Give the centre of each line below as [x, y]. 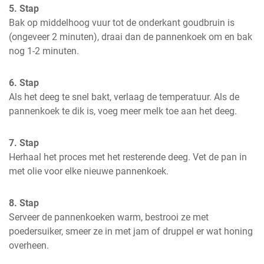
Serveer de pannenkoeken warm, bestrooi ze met [109, 217]
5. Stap [24, 9]
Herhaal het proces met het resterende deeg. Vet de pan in [128, 157]
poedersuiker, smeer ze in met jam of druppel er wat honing [131, 231]
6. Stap [24, 83]
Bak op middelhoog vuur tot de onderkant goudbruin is [122, 23]
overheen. [29, 245]
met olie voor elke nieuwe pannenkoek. [89, 171]
